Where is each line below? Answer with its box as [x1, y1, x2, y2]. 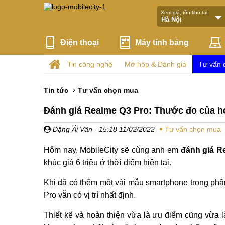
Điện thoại [60, 38, 99, 47]
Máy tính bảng [135, 38, 189, 47]
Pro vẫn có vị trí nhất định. [44, 191, 138, 199]
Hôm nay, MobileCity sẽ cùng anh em [44, 146, 181, 154]
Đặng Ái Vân [51, 125, 92, 133]
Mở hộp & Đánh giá [125, 60, 186, 68]
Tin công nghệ [67, 60, 113, 68]
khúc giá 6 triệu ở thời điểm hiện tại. [44, 158, 171, 167]
